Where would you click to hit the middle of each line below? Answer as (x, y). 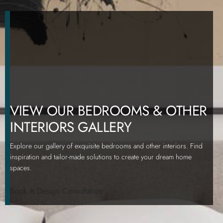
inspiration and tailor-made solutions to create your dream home (101, 157)
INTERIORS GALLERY (71, 127)
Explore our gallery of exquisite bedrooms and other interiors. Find (106, 146)
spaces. (21, 167)
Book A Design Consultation (56, 191)
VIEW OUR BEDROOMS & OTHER (109, 111)
